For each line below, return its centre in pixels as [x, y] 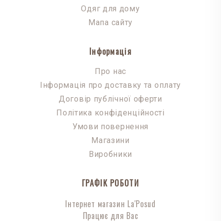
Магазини [110, 140]
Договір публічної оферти [110, 99]
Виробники [110, 154]
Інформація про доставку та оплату [110, 85]
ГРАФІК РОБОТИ [110, 183]
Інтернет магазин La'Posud [110, 203]
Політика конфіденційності [110, 112]
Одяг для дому [110, 8]
